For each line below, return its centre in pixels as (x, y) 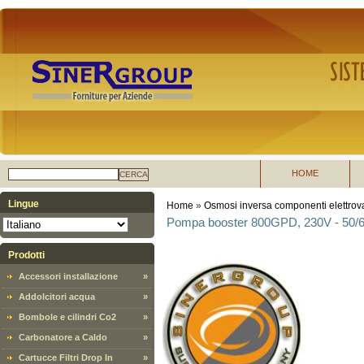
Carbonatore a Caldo (63, 337)
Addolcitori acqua (57, 297)
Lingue (24, 204)
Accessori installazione (68, 276)
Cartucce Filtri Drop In (66, 357)
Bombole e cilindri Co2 (67, 317)
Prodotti (26, 255)
